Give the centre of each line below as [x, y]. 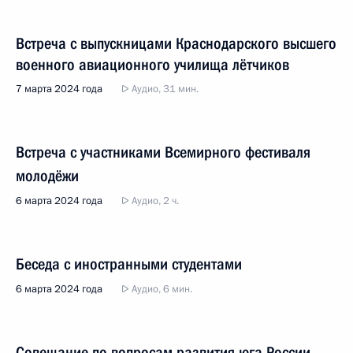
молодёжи [47, 176]
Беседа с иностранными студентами [129, 264]
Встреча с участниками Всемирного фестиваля [163, 152]
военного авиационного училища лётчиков [152, 65]
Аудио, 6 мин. [161, 289]
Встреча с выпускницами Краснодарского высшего [176, 43]
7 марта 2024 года [59, 89]
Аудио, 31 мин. [164, 89]
